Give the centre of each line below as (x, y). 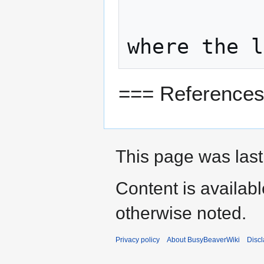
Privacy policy (138, 240)
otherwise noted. (181, 213)
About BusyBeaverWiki (203, 240)
